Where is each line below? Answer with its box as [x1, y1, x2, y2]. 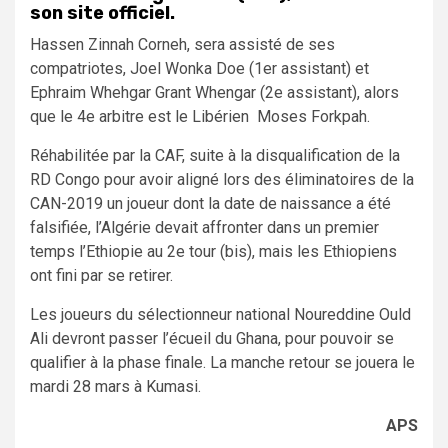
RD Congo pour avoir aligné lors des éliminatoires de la [30, 169, 414, 189]
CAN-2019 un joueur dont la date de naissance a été [30, 193, 391, 213]
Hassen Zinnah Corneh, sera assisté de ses [30, 34, 335, 54]
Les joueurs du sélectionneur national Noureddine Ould [30, 304, 411, 324]
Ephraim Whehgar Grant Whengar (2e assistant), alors [30, 82, 399, 102]
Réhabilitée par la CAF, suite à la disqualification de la [30, 145, 400, 165]
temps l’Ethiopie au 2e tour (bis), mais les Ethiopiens [30, 241, 397, 261]
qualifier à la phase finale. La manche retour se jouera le [30, 352, 415, 372]
